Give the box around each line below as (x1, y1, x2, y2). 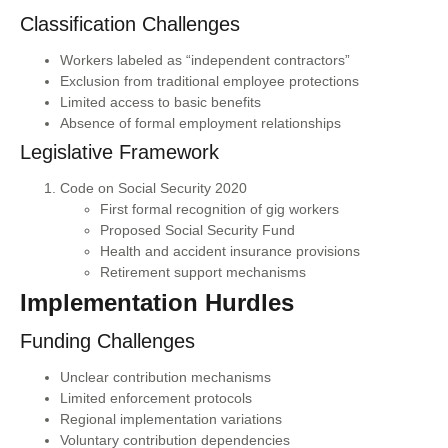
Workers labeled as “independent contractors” (60, 51, 350, 68)
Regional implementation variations (60, 410, 282, 427)
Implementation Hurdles (20, 288, 294, 316)
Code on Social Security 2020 (60, 179, 247, 196)
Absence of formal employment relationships (60, 114, 341, 131)
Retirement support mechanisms (100, 263, 306, 280)
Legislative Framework (20, 140, 219, 163)
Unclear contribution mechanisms (60, 368, 271, 385)
